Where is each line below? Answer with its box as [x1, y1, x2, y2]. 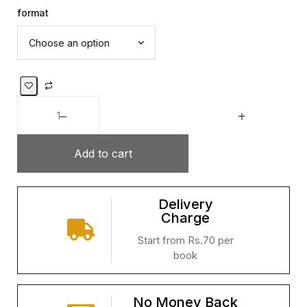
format [17, 7, 49, 19]
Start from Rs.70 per [137, 234, 234, 247]
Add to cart [73, 147, 132, 161]
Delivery [158, 196, 213, 213]
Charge [161, 210, 210, 227]
